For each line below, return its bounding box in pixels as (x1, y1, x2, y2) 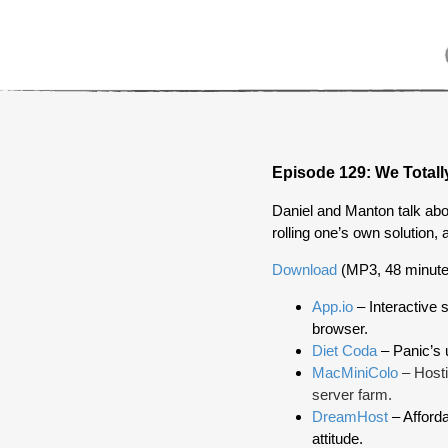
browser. (312, 320, 368, 338)
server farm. (312, 386, 392, 404)
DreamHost (312, 408, 388, 426)
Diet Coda (312, 342, 377, 360)
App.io (312, 298, 353, 316)
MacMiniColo (312, 364, 398, 382)
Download (272, 261, 337, 279)
